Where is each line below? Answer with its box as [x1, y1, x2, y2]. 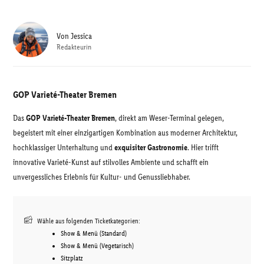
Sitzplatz [61, 254, 83, 262]
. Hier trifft [187, 143, 219, 153]
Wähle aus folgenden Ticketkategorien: [37, 217, 140, 225]
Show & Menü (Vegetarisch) [61, 242, 134, 250]
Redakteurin [57, 42, 91, 51]
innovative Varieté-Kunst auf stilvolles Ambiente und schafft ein [13, 157, 209, 167]
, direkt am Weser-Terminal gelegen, [115, 113, 224, 123]
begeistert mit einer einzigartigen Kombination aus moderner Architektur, [13, 128, 237, 138]
